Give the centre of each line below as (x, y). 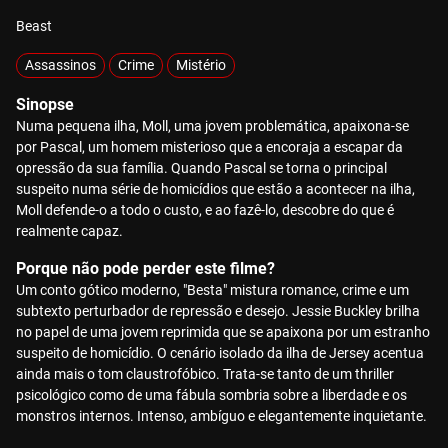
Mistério (201, 65)
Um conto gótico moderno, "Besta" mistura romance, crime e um (212, 290)
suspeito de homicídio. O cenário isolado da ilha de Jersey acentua (220, 353)
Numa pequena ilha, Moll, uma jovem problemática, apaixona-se (212, 126)
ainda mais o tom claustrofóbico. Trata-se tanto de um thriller (205, 374)
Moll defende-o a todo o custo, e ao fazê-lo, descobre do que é (205, 210)
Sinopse (45, 104)
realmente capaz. (69, 231)
